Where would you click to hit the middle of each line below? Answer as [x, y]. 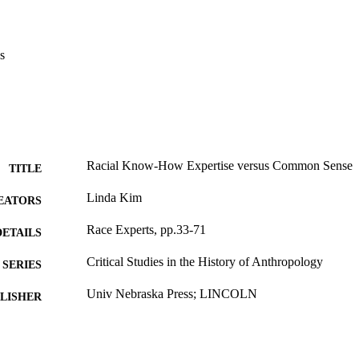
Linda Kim [114, 198]
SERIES [22, 265]
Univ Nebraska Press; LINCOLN [172, 294]
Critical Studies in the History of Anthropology [205, 262]
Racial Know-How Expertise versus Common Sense [220, 166]
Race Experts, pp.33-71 [146, 230]
